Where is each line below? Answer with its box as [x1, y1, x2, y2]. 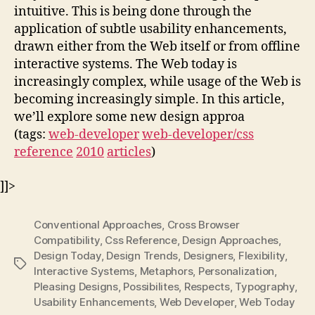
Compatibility [34, 233, 100, 247]
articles [107, 144, 151, 160]
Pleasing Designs [34, 279, 118, 293]
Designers [183, 248, 233, 262]
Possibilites [123, 279, 179, 293]
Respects [184, 279, 230, 293]
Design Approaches [182, 233, 279, 247]
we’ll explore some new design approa [14, 109, 245, 125]
